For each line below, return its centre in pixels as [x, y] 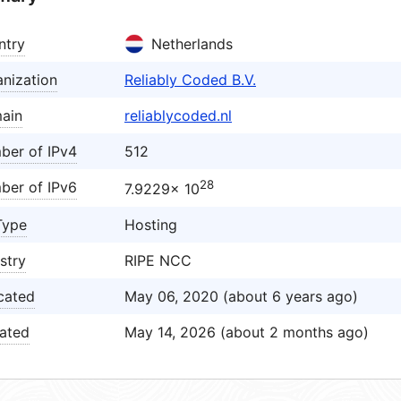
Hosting [151, 225]
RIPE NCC [158, 260]
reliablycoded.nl [178, 115]
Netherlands [192, 44]
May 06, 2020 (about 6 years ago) [241, 296]
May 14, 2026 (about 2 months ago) [247, 332]
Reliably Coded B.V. [190, 80]
